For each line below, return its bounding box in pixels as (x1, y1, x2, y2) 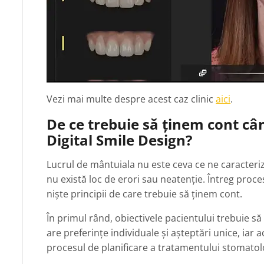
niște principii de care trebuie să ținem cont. (47, 187, 243, 201)
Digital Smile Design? (47, 130, 193, 150)
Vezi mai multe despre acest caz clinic (47, 93, 216, 106)
